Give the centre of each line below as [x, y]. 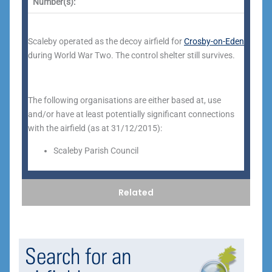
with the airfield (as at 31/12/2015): [95, 128]
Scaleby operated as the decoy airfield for [106, 41]
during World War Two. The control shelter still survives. [131, 55]
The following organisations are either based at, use [124, 100]
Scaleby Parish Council [96, 151]
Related [136, 192]
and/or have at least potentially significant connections [131, 114]
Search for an [78, 256]
